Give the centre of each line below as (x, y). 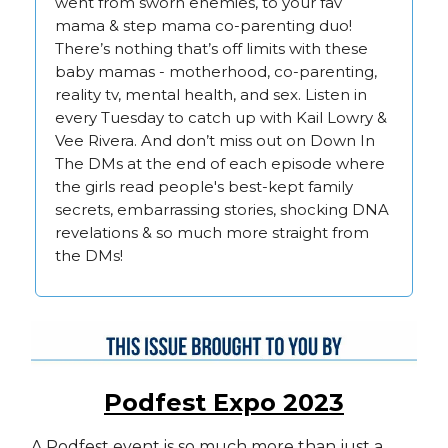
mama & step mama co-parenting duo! (203, 25)
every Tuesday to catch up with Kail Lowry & (221, 117)
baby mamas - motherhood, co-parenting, (216, 71)
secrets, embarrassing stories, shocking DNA (222, 209)
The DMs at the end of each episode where (220, 163)
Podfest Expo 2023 (224, 402)
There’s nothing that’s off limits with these (211, 48)
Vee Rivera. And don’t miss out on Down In (215, 140)
